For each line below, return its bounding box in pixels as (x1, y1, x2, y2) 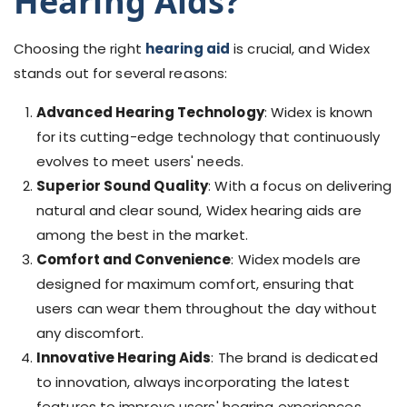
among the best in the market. (36, 225, 248, 244)
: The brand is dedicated (211, 348, 378, 367)
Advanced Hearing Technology (36, 103, 264, 122)
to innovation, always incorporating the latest (36, 372, 350, 392)
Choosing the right (14, 39, 145, 58)
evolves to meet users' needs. (36, 152, 243, 171)
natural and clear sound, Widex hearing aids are (36, 201, 362, 220)
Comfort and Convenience (36, 250, 232, 269)
